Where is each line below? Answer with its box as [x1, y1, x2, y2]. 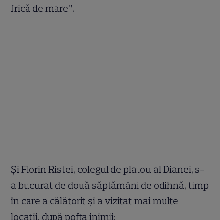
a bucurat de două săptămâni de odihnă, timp [11, 179, 209, 192]
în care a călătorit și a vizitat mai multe [11, 195, 179, 207]
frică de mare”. [11, 2, 75, 15]
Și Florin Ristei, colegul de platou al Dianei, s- [11, 164, 205, 176]
